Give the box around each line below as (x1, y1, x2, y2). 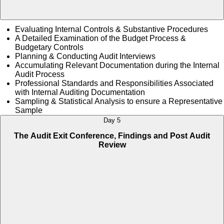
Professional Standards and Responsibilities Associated (15, 78, 213, 87)
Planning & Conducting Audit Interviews (15, 51, 155, 60)
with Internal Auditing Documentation (15, 87, 145, 96)
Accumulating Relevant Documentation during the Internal (15, 60, 219, 69)
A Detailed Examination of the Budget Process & (15, 33, 186, 42)
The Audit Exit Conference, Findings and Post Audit (14, 131, 210, 140)
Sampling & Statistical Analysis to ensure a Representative (15, 96, 222, 105)
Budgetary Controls (15, 42, 83, 51)
